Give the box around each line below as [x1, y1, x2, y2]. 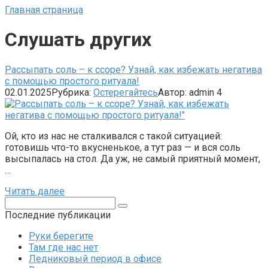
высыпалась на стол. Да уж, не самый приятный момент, [5, 153, 260, 165]
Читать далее [5, 185, 65, 197]
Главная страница [5, 4, 83, 16]
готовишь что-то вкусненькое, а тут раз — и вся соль [5, 141, 240, 153]
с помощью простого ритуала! [5, 75, 139, 87]
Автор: [158, 86, 187, 98]
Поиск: [4, 196, 34, 208]
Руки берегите [29, 230, 93, 242]
